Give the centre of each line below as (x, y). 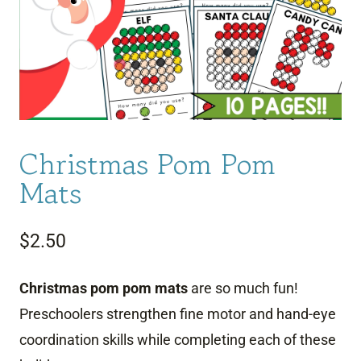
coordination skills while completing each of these (178, 339)
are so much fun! (243, 288)
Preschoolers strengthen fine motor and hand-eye (178, 313)
